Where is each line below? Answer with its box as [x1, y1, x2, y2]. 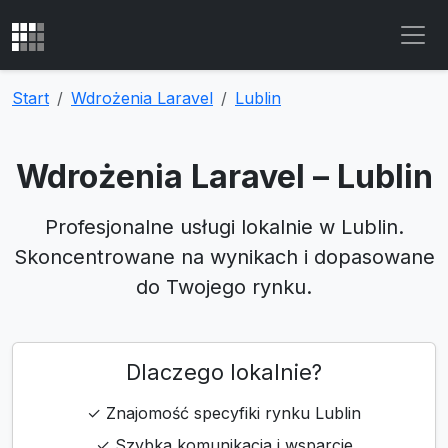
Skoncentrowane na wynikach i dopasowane [13, 245, 435, 269]
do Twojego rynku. [136, 275, 312, 299]
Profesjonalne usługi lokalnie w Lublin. [44, 215, 404, 239]
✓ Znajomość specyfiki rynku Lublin [87, 403, 361, 423]
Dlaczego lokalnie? [126, 359, 322, 385]
